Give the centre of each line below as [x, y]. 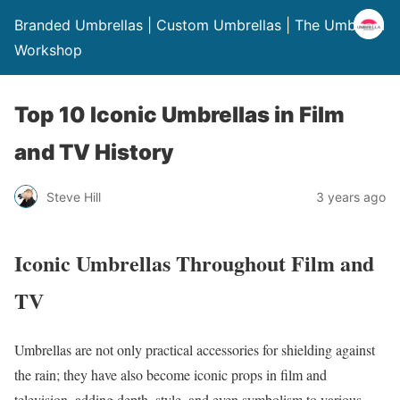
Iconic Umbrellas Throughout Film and [194, 262]
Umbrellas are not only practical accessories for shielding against [195, 349]
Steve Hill [74, 196]
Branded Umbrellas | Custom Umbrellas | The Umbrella [200, 25]
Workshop [48, 50]
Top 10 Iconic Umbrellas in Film [179, 115]
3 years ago [351, 196]
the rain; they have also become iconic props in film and [171, 374]
